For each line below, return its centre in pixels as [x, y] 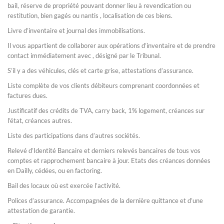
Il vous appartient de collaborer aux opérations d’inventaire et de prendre [111, 45]
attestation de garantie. [41, 210]
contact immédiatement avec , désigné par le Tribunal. [84, 55]
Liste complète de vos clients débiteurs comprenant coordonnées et [103, 85]
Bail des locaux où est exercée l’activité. [64, 185]
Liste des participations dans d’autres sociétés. [74, 135]
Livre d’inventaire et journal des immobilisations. [76, 30]
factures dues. [27, 95]
